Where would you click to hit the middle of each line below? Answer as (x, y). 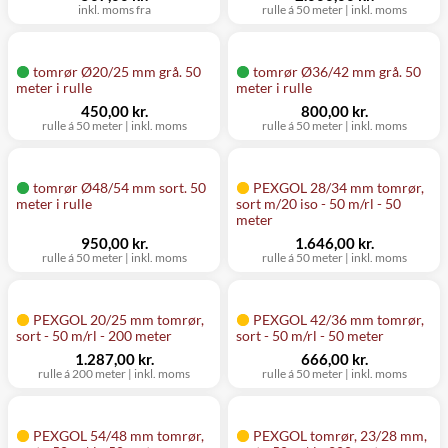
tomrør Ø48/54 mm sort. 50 (119, 187)
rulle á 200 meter (82, 373)
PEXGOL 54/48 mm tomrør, (118, 435)
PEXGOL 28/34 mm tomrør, (338, 187)
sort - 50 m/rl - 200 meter (94, 335)
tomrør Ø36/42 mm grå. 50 (337, 71)
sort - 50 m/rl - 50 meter (310, 335)
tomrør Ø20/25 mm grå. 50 (117, 71)
